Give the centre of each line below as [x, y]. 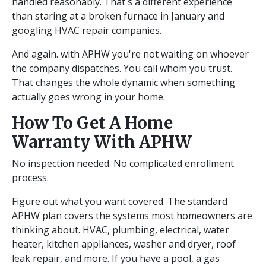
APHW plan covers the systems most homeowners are [132, 216]
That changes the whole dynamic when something [123, 83]
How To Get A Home [92, 123]
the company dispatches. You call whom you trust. [122, 69]
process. [30, 178]
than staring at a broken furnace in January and [118, 16]
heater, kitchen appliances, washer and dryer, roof [124, 244]
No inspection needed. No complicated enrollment [123, 164]
